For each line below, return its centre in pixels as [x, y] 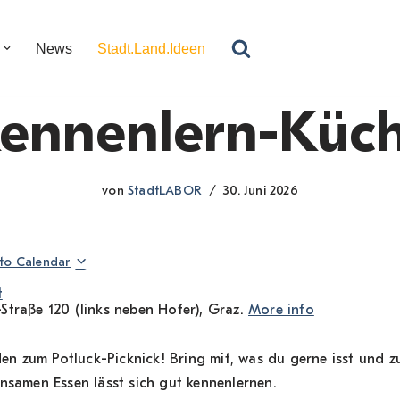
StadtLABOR [165, 191]
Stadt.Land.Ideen [151, 48]
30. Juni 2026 [261, 191]
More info [281, 310]
